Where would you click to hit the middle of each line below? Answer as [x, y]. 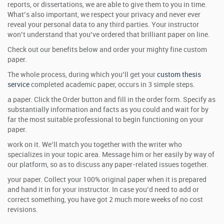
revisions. [23, 210]
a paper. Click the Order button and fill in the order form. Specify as [111, 100]
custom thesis [179, 75]
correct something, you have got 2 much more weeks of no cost [105, 200]
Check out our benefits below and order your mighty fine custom [107, 50]
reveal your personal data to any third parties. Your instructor [103, 25]
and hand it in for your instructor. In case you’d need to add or [103, 190]
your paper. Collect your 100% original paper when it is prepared [107, 180]
